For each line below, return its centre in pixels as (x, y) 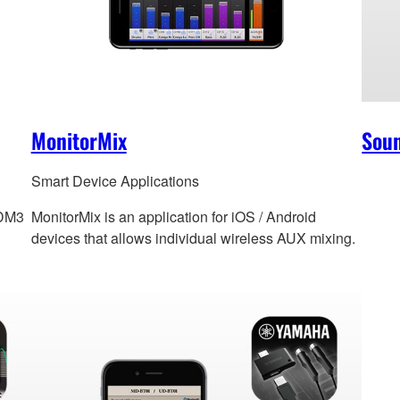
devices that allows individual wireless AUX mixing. (193, 238)
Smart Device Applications (115, 181)
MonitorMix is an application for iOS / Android (173, 217)
